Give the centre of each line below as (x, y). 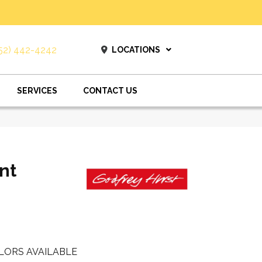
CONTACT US (110, 91)
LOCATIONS (136, 50)
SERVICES (37, 91)
